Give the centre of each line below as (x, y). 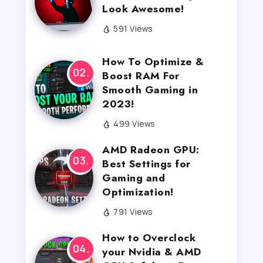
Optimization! (138, 192)
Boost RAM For (141, 75)
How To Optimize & (153, 61)
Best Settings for (146, 163)
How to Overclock (149, 237)
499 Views (134, 124)
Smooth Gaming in (150, 90)
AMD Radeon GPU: (151, 149)
